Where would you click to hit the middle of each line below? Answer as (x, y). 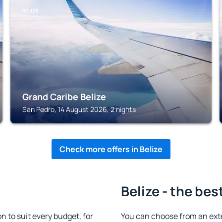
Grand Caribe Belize (64, 97)
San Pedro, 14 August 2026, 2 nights (79, 109)
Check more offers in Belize (111, 149)
